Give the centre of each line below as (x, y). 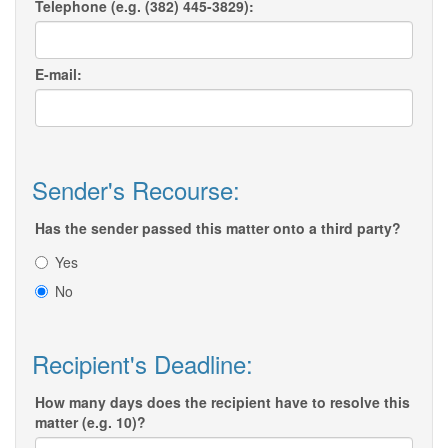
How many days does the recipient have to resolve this (222, 402)
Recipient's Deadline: (142, 364)
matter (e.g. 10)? (90, 422)
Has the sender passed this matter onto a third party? (218, 228)
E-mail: (58, 74)
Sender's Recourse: (136, 190)
